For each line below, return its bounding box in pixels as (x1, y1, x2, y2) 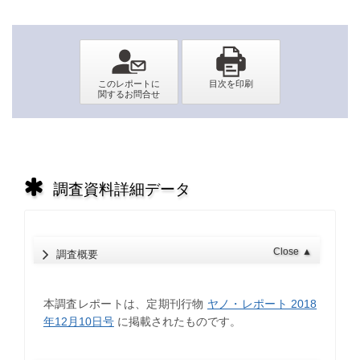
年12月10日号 (43, 315, 114, 329)
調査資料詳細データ (52, 180, 190, 198)
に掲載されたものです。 (113, 315, 241, 329)
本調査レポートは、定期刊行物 (43, 297, 207, 311)
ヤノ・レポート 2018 (207, 297, 317, 311)
